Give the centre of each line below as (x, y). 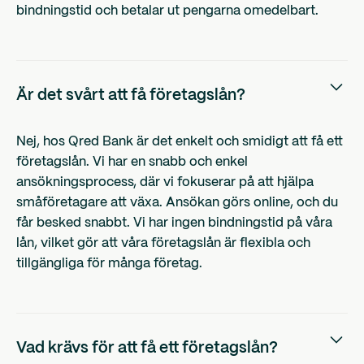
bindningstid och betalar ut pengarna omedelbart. (167, 11)
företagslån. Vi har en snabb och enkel (132, 162)
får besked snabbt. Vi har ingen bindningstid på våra (174, 223)
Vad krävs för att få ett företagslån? (147, 349)
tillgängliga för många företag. (109, 264)
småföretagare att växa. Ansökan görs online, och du (177, 203)
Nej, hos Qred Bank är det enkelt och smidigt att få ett (180, 142)
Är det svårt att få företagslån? (131, 96)
